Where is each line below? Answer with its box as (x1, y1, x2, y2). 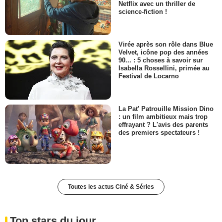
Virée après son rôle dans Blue (118, 40, 213, 48)
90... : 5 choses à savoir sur (118, 56, 203, 64)
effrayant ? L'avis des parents (118, 121, 208, 129)
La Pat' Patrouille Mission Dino (118, 105, 214, 113)
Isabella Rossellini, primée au (118, 64, 210, 72)
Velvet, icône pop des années (118, 48, 208, 56)
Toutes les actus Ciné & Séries (68, 183, 154, 191)
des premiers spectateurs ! (118, 129, 200, 137)
